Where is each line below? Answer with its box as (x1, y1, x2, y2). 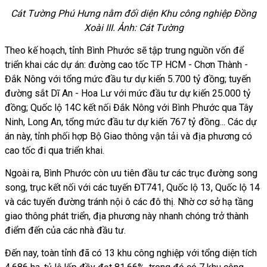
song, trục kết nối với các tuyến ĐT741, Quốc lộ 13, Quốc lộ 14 (5, 181, 260, 193)
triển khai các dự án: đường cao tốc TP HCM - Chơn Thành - (5, 58, 248, 70)
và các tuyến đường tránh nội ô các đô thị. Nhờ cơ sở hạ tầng (5, 195, 253, 207)
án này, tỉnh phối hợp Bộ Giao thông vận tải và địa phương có (5, 130, 252, 142)
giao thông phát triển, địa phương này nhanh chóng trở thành (5, 210, 249, 222)
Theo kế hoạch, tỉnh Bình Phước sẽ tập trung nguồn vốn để (5, 44, 244, 56)
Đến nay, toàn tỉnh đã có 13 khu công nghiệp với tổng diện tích (5, 247, 257, 259)
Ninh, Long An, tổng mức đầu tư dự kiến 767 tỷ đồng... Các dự (5, 116, 257, 128)
